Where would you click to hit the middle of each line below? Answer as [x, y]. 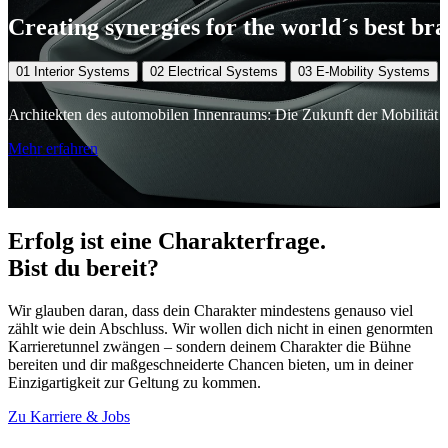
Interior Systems [82, 72]
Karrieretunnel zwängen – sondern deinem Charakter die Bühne [209, 347]
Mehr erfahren [53, 149]
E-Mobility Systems [373, 72]
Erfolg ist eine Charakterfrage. [167, 241]
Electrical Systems [223, 72]
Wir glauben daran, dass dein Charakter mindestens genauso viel [210, 311]
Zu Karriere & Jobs [69, 417]
